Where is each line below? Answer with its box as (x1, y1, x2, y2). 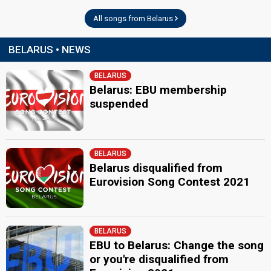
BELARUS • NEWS (8, 44, 91, 56)
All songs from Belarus (93, 14, 175, 23)
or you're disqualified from (90, 252, 229, 266)
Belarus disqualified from (90, 160, 223, 175)
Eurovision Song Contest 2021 (90, 174, 250, 189)
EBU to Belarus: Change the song (90, 238, 264, 252)
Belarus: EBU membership (90, 83, 227, 97)
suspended (90, 97, 149, 111)
